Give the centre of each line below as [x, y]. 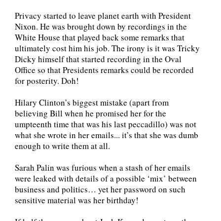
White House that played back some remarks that [100, 37]
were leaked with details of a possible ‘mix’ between [106, 179]
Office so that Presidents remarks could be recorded [104, 70]
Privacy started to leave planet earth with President [103, 16]
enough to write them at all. [62, 146]
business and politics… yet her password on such [100, 189]
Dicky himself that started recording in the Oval [98, 59]
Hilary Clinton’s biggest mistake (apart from [92, 103]
